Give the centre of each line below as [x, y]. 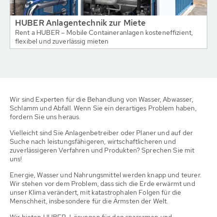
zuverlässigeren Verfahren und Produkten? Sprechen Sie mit [102, 150]
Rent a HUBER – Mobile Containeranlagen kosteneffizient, [104, 32]
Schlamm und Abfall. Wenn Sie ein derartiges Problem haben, [103, 108]
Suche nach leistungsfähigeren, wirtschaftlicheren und [93, 141]
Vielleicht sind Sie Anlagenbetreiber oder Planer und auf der [101, 133]
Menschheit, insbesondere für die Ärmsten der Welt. [89, 201]
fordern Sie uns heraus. [45, 117]
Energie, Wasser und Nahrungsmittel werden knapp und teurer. [106, 175]
